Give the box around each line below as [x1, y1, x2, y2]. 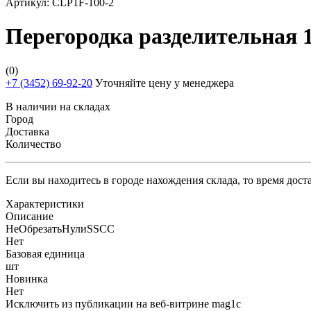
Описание [6, 210, 53, 222]
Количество [6, 137, 61, 150]
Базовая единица [6, 247, 85, 260]
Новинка [6, 272, 48, 285]
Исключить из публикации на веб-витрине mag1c [6, 297, 241, 310]
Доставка [6, 125, 49, 137]
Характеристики [6, 197, 84, 210]
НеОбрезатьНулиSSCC [6, 222, 115, 235]
